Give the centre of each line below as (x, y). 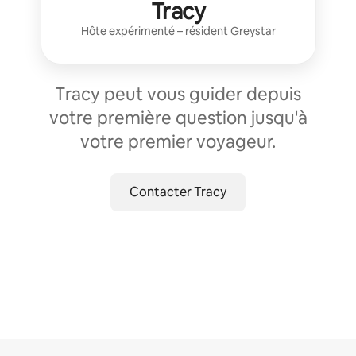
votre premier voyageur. (178, 141)
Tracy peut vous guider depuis (178, 94)
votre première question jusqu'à (178, 118)
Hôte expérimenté (128, 31)
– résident (202, 31)
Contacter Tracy (178, 192)
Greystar (253, 31)
